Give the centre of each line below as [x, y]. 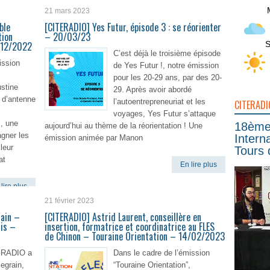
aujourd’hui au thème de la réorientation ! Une [124, 126]
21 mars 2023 [67, 11]
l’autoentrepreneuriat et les [159, 102]
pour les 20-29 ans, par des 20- [168, 77]
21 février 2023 [69, 201]
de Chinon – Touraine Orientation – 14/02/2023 [135, 236]
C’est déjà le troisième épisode [167, 53]
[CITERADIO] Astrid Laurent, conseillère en [123, 217]
